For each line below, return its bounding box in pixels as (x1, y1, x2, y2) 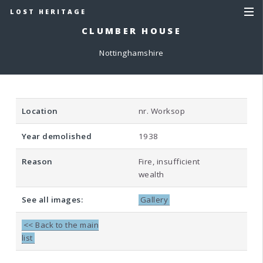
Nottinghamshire (99, 47, 164, 58)
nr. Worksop (138, 106, 186, 117)
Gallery (140, 194, 168, 205)
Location (21, 106, 58, 117)
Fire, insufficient (138, 156, 200, 167)
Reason (21, 156, 53, 167)
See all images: (21, 194, 83, 205)
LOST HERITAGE (9, 8, 86, 16)
